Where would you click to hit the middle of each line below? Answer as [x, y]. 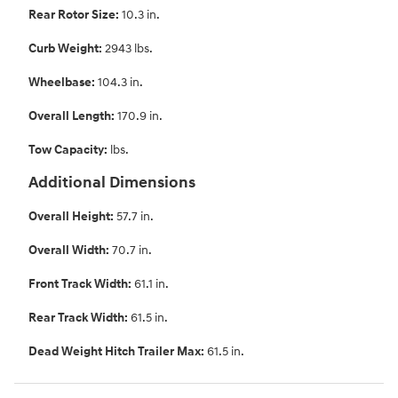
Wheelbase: [63, 83]
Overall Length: [73, 116]
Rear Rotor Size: [75, 15]
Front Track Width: [81, 284]
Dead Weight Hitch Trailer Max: [118, 352]
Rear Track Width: [80, 318]
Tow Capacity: [69, 150]
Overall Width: [70, 251]
